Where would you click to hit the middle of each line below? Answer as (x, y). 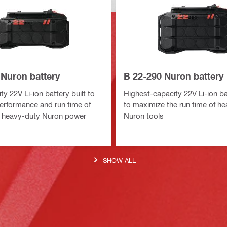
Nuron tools (144, 115)
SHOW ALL (119, 160)
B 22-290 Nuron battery (174, 76)
